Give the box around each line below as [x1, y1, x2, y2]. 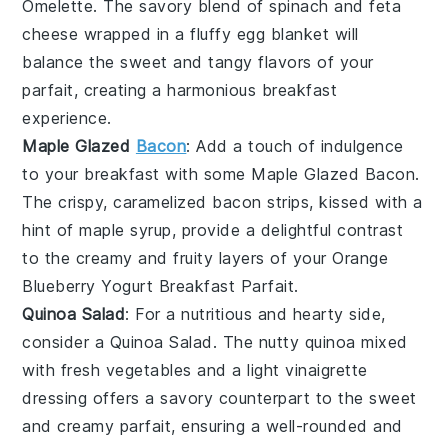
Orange [332, 248, 389, 269]
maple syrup [79, 220, 172, 241]
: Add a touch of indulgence [186, 136, 404, 157]
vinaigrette [285, 360, 368, 381]
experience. [22, 108, 112, 129]
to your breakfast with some [22, 164, 252, 185]
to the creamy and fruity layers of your [22, 248, 333, 269]
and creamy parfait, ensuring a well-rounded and [22, 416, 403, 437]
